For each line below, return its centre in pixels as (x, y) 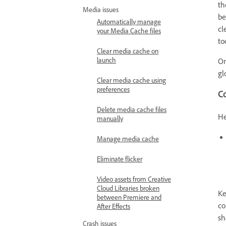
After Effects (114, 208)
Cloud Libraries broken (128, 190)
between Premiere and (129, 199)
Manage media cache (128, 140)
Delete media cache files (132, 111)
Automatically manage (129, 23)
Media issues (101, 11)
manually (110, 120)
